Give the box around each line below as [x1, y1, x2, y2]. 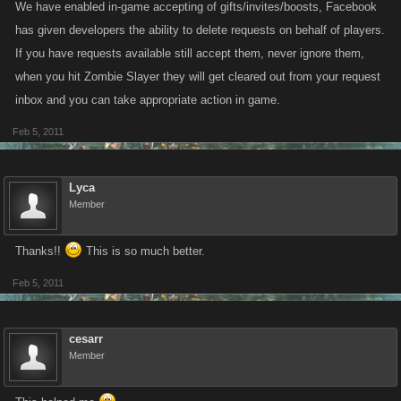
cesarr [69, 332, 103, 346]
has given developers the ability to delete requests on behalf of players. [15, 23, 385, 37]
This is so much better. [82, 244, 205, 258]
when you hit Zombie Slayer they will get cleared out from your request [15, 70, 380, 83]
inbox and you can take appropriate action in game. [15, 93, 280, 107]
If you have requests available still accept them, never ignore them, [15, 47, 364, 60]
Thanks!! [15, 244, 64, 258]
